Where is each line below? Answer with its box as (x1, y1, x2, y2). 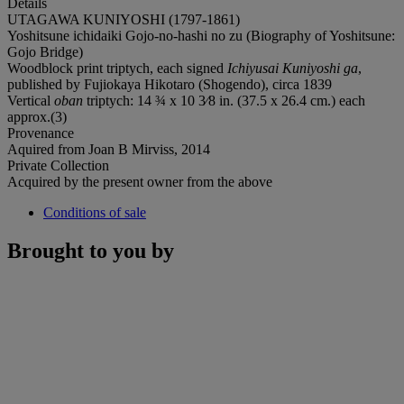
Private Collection (7, 157, 109, 173)
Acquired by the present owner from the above (7, 173, 272, 189)
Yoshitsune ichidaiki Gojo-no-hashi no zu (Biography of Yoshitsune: (7, 27, 395, 43)
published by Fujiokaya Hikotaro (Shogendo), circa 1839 (7, 76, 332, 92)
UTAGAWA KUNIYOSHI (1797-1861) (7, 11, 240, 27)
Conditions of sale (43, 204, 146, 220)
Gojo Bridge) (7, 43, 83, 60)
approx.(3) (7, 108, 67, 124)
